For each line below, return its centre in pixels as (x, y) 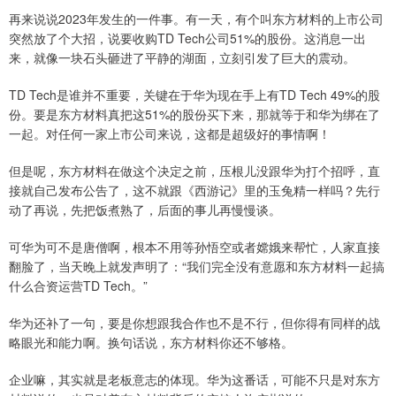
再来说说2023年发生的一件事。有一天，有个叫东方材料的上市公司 (196, 19)
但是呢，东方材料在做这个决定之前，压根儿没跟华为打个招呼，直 (194, 171)
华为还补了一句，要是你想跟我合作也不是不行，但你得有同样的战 (194, 323)
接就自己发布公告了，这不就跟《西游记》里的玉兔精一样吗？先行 (194, 190)
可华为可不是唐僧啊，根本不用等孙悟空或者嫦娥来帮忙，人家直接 (194, 247)
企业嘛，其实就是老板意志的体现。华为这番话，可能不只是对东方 (194, 379)
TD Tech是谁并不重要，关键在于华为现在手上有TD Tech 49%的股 (194, 95)
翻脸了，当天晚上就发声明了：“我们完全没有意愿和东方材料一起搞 (197, 266)
